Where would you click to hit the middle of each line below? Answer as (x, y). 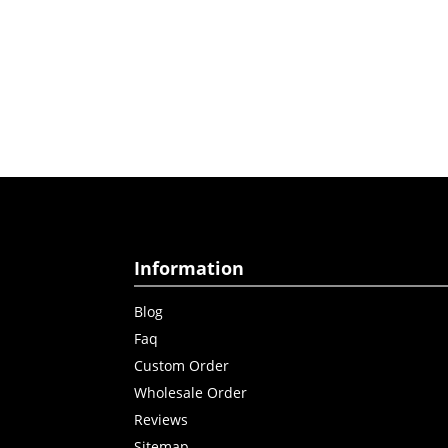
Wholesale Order (191, 392)
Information (189, 268)
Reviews (161, 419)
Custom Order (182, 365)
